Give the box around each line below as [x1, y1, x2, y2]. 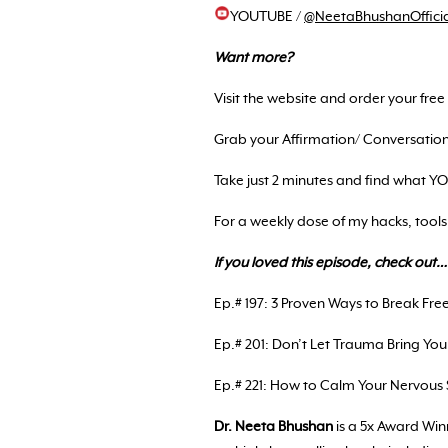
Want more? [214, 50, 293, 66]
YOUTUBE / [230, 9, 304, 25]
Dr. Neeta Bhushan [214, 419, 333, 435]
